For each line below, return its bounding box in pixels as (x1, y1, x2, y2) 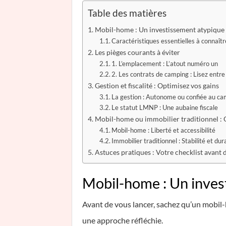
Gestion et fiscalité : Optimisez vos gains (94, 81, 219, 90)
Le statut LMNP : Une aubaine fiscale (111, 103, 218, 111)
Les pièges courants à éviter (94, 48, 180, 56)
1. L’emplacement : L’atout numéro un (111, 60, 218, 68)
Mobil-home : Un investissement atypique (94, 25, 224, 34)
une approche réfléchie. (82, 215, 163, 225)
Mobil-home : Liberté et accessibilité (111, 126, 216, 134)
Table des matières (88, 7, 166, 19)
